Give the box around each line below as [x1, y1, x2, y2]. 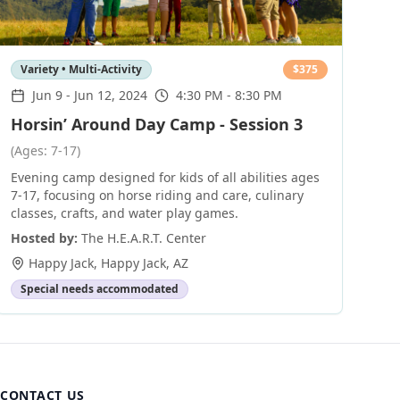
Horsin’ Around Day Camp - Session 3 [10, 113, 303, 135]
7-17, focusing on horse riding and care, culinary [10, 187, 304, 204]
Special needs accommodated [20, 281, 179, 296]
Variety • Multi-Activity [20, 62, 142, 77]
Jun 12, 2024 [73, 87, 147, 104]
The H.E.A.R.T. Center [80, 229, 206, 246]
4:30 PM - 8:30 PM [175, 87, 282, 104]
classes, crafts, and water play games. [10, 204, 238, 221]
